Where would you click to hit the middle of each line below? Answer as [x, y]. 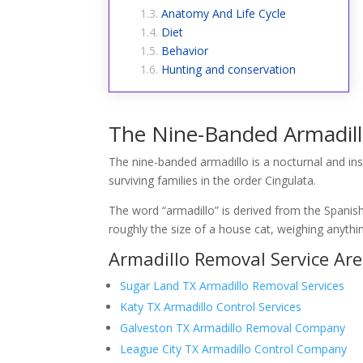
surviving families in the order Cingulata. [213, 180]
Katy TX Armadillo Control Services [211, 306]
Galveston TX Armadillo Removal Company [233, 327]
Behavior [185, 50]
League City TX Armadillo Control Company [234, 348]
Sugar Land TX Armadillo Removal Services [233, 285]
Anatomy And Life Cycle [224, 13]
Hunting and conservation [229, 69]
